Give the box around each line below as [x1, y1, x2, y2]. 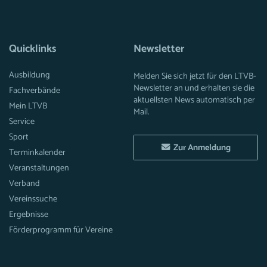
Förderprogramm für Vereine [9, 223, 113, 237]
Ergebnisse [9, 207, 48, 222]
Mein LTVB [9, 99, 47, 113]
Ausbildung [9, 68, 50, 82]
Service [9, 114, 35, 129]
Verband [9, 176, 40, 191]
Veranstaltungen [9, 161, 69, 175]
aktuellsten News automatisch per [133, 93, 255, 107]
